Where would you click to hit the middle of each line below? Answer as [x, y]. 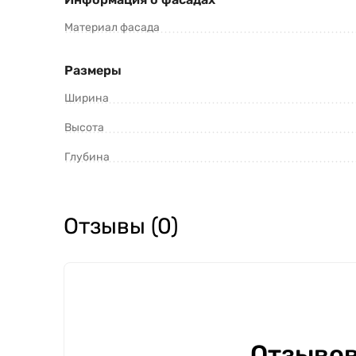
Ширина [87, 99]
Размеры [93, 71]
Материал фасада [112, 28]
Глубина [87, 157]
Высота [84, 128]
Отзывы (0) [121, 226]
